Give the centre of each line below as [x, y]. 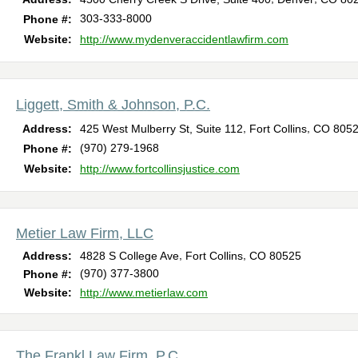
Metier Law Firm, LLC [85, 233]
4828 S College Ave [129, 255]
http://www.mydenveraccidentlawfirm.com [184, 39]
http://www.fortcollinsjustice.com [160, 168]
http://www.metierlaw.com [144, 292]
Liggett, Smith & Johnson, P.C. [113, 104]
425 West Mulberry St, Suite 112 [161, 128]
